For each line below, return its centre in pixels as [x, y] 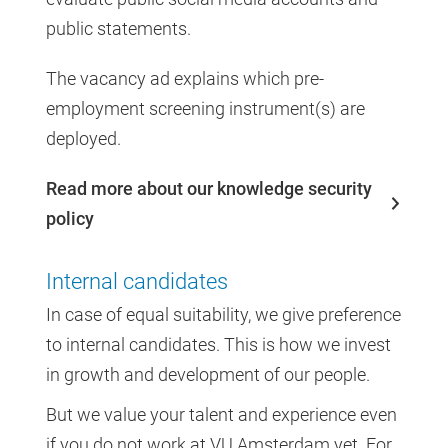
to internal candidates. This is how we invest [218, 344]
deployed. [83, 138]
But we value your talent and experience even [221, 414]
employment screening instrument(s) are [205, 108]
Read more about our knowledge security [209, 188]
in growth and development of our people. [208, 374]
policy [70, 218]
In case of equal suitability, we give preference [223, 314]
